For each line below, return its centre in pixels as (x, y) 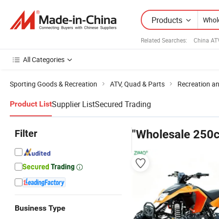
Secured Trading (123, 104)
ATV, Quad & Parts (137, 84)
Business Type (40, 208)
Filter (26, 133)
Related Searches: (164, 40)
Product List (31, 104)
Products (167, 20)
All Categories (44, 59)
